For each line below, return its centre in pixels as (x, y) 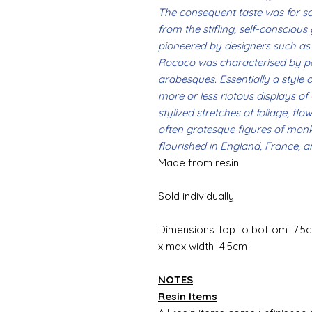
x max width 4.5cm (203, 246)
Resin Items (188, 296)
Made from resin (198, 162)
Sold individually (196, 196)
